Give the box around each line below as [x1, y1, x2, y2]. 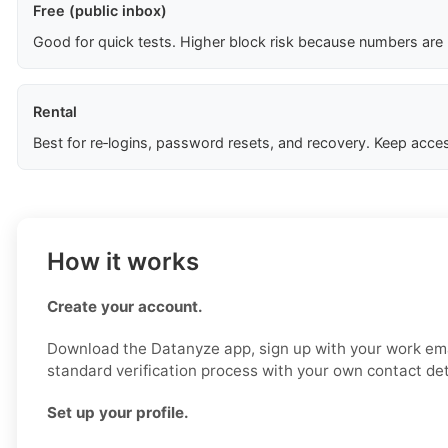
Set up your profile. [47, 403, 189, 423]
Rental [33, 103, 77, 121]
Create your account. [47, 297, 203, 317]
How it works [47, 247, 199, 277]
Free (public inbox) [33, 2, 167, 20]
